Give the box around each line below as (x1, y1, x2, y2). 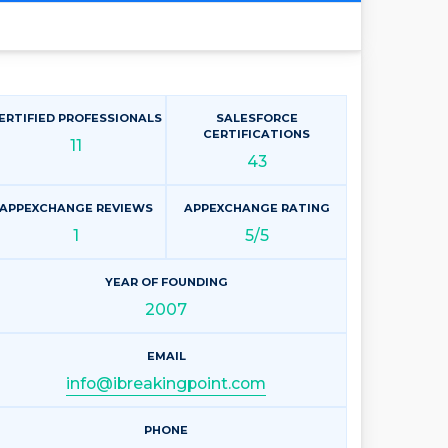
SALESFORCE (215, 111, 298, 126)
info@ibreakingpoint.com (66, 374, 266, 394)
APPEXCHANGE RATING (183, 201, 330, 216)
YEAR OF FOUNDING (104, 275, 228, 290)
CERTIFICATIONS (203, 127, 310, 142)
